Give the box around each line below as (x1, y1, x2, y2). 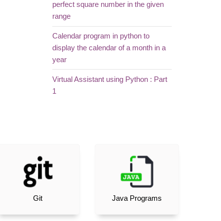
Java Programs (111, 194, 162, 202)
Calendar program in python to (52, 32, 149, 40)
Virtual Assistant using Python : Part (52, 75, 167, 83)
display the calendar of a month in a (52, 44, 166, 52)
